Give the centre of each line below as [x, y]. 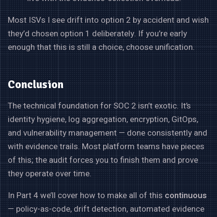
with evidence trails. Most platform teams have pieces [106, 146]
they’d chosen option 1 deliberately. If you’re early [97, 33]
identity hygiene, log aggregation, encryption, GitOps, [103, 119]
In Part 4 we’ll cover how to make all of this [86, 195]
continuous [186, 195]
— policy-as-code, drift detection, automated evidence [106, 209]
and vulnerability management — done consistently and [108, 133]
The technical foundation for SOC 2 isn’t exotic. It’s [99, 106]
